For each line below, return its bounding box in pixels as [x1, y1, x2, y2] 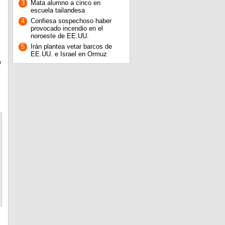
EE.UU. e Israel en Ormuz [30, 50, 107, 58]
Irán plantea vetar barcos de [30, 43, 112, 50]
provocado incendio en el [30, 25, 103, 32]
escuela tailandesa [30, 7, 85, 14]
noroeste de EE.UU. [30, 32, 89, 40]
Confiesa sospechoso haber [30, 17, 111, 25]
